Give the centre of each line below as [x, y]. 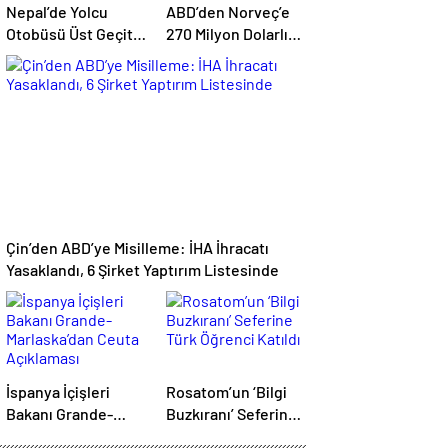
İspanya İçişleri [58, 391]
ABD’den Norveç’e [228, 11]
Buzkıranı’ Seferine [231, 413]
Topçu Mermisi [216, 55]
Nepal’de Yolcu [57, 11]
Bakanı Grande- [59, 413]
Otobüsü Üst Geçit [69, 33]
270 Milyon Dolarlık [231, 33]
